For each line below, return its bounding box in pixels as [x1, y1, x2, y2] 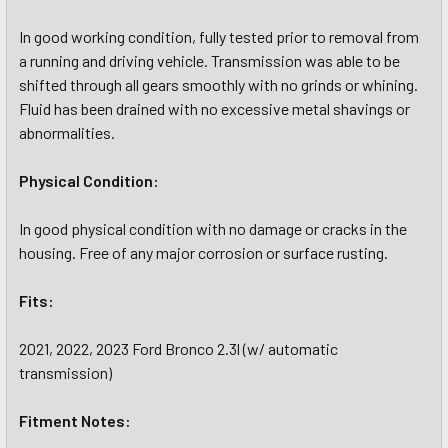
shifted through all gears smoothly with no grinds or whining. [19, 75, 418, 94]
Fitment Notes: [19, 411, 131, 430]
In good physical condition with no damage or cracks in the [19, 219, 407, 238]
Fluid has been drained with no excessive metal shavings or [19, 99, 410, 118]
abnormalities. [19, 123, 115, 142]
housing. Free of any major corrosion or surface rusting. [19, 243, 388, 262]
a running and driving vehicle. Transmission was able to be [19, 51, 400, 70]
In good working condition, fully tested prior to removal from [19, 27, 419, 46]
